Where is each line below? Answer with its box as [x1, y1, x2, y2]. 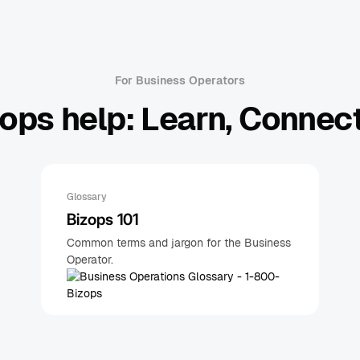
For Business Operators [115, 73, 245, 88]
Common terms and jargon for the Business [66, 235, 291, 251]
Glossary [66, 190, 108, 204]
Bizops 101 [66, 210, 138, 230]
